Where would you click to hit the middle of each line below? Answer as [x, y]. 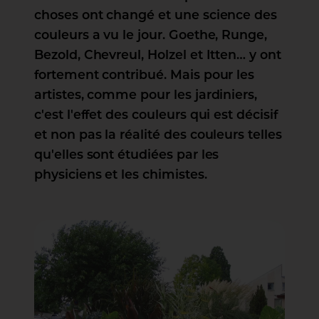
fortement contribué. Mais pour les [145, 76]
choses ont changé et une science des [156, 16]
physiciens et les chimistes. [121, 176]
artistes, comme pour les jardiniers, [146, 96]
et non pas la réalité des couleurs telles [158, 136]
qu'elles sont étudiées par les [127, 156]
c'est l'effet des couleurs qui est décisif [156, 116]
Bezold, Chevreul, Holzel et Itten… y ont [158, 56]
